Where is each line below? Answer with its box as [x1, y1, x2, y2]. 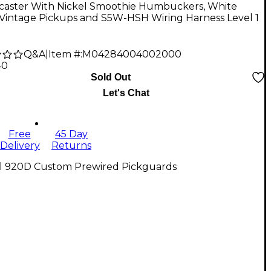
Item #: [48, 48, 82, 60]
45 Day [55, 128, 88, 140]
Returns [51, 140, 91, 152]
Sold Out [91, 72, 131, 83]
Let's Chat [102, 88, 149, 99]
